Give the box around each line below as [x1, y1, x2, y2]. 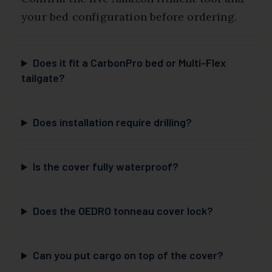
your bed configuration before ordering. [21, 10, 237, 24]
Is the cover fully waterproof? [33, 160, 179, 174]
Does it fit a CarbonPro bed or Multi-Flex [33, 56, 226, 70]
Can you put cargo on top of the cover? [33, 248, 224, 262]
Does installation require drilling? [33, 115, 192, 129]
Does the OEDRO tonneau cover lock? [33, 204, 214, 218]
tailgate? [21, 71, 65, 85]
